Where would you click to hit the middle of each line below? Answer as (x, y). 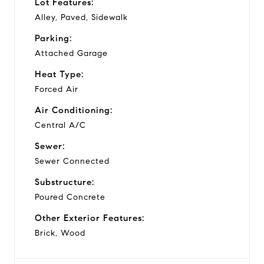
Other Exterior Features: (90, 218)
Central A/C (60, 125)
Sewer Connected (72, 161)
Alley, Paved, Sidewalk (81, 17)
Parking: (53, 38)
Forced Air (57, 89)
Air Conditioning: (74, 110)
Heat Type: (59, 74)
